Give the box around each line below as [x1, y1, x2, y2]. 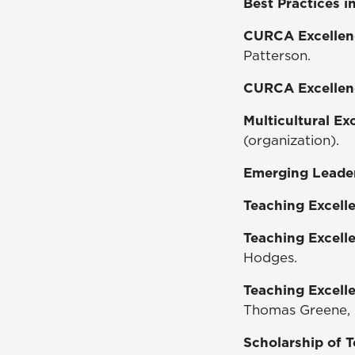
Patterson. [243, 45, 311, 65]
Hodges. [243, 247, 297, 267]
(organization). [243, 130, 339, 150]
